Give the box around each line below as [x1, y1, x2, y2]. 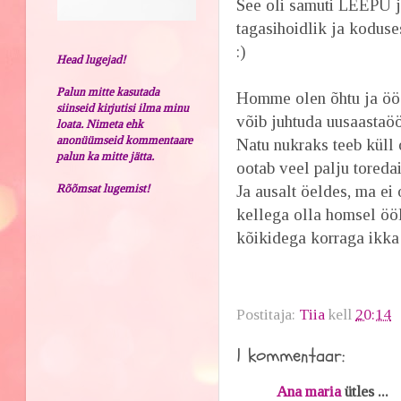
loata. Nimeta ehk [56, 116, 144, 131]
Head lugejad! [56, 52, 126, 66]
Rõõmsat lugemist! [56, 181, 150, 195]
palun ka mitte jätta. [56, 149, 155, 163]
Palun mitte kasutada [56, 84, 160, 98]
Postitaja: [236, 305, 300, 323]
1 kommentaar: [236, 342, 346, 369]
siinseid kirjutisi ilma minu [56, 100, 190, 115]
